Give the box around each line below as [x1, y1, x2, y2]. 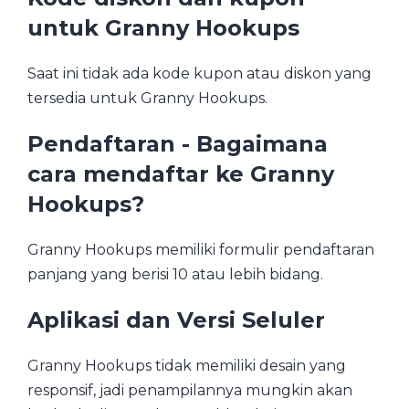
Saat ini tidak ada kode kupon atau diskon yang [27, 65, 372, 83]
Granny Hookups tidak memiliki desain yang [27, 356, 346, 374]
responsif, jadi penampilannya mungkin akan [27, 381, 352, 399]
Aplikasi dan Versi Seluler [27, 306, 325, 333]
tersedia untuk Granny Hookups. [27, 89, 267, 108]
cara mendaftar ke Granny [27, 161, 334, 188]
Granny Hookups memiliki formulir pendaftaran [27, 240, 374, 258]
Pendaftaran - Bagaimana [27, 131, 328, 158]
